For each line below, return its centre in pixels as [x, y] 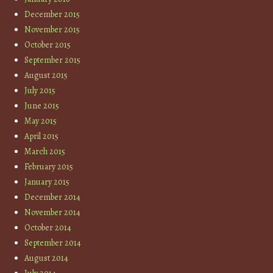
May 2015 [41, 121]
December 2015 [52, 14]
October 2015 [48, 44]
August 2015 [46, 75]
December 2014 [53, 197]
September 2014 [53, 243]
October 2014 [48, 227]
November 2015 [52, 29]
